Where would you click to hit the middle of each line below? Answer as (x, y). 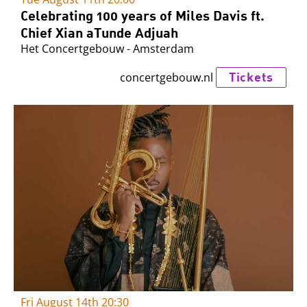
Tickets (251, 76)
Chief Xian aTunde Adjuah (99, 33)
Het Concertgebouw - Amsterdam (107, 49)
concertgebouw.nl (166, 77)
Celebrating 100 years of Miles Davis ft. (143, 15)
